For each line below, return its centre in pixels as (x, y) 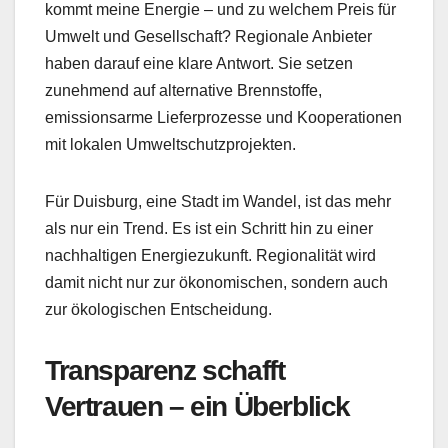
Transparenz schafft (165, 370)
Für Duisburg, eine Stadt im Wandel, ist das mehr (218, 201)
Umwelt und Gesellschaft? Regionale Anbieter (208, 36)
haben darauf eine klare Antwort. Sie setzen (199, 63)
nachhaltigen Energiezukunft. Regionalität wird (210, 255)
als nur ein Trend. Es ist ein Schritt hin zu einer (209, 228)
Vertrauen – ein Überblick (198, 406)
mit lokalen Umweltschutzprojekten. (170, 144)
